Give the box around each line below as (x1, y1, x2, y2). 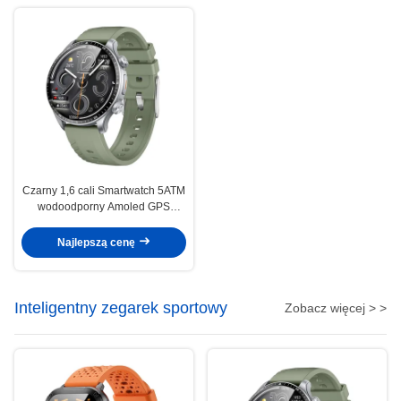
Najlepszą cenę (57, 236, 138, 250)
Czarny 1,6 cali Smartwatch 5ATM (22, 183, 185, 197)
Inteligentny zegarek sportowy (14, 298, 227, 317)
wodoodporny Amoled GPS (38, 200, 170, 213)
